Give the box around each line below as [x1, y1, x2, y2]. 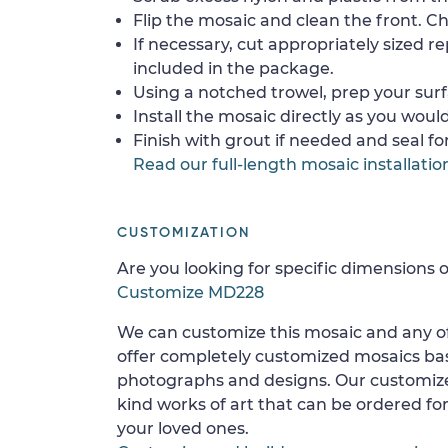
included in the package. [133, 58, 334, 78]
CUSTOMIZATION [117, 225, 250, 240]
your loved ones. [117, 418, 249, 438]
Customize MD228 [117, 282, 264, 302]
